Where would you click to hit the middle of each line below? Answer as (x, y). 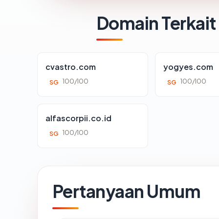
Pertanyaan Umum (127, 191)
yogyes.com (188, 66)
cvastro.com (71, 66)
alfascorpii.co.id (78, 118)
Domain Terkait (156, 22)
